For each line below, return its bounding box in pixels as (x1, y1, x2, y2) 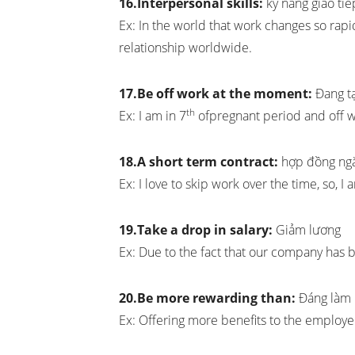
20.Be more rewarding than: (119, 289, 296, 307)
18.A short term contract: (119, 153, 278, 171)
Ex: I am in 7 (119, 107, 186, 125)
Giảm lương (273, 221, 341, 239)
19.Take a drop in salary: (119, 221, 273, 239)
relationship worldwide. (119, 39, 252, 57)
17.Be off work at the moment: (119, 85, 312, 103)
